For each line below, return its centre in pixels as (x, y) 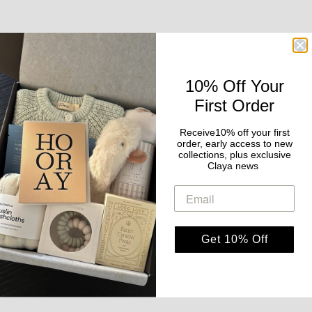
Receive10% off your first (234, 132)
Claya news (234, 166)
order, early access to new (234, 143)
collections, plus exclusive (234, 155)
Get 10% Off (234, 239)
